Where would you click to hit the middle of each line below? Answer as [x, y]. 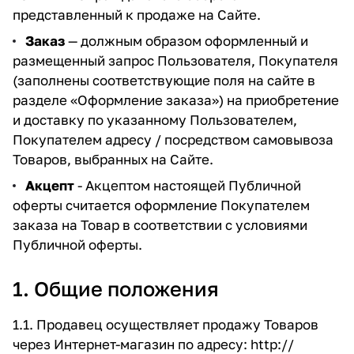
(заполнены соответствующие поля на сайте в [164, 80]
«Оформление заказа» [145, 100]
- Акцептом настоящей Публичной [188, 185]
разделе [41, 100]
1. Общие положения [116, 289]
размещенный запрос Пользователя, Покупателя [175, 60]
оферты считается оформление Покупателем [161, 205]
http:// [272, 344]
